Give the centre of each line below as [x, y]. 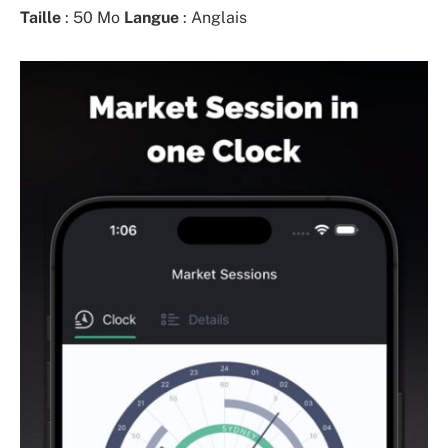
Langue [151, 17]
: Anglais [213, 17]
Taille [40, 17]
